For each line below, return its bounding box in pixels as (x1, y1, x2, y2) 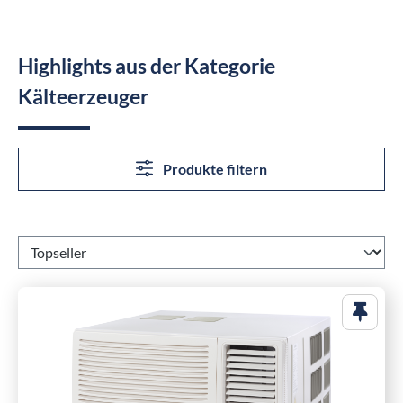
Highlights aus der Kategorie (18, 52, 275, 78)
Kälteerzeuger (18, 83, 148, 109)
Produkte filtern (163, 159, 268, 177)
